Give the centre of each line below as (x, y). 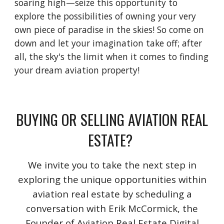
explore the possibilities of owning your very (105, 16)
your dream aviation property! (78, 70)
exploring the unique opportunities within (112, 179)
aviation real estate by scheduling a (112, 194)
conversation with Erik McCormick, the (112, 208)
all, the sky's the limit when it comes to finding (112, 56)
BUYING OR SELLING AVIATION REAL (112, 119)
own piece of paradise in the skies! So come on (109, 29)
